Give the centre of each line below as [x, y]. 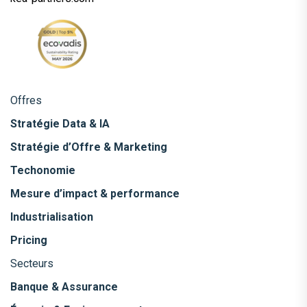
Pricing [29, 240]
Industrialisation [52, 217]
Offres [26, 100]
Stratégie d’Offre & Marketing [89, 147]
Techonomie [43, 170]
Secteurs [32, 263]
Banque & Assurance [64, 286]
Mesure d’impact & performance [95, 193]
